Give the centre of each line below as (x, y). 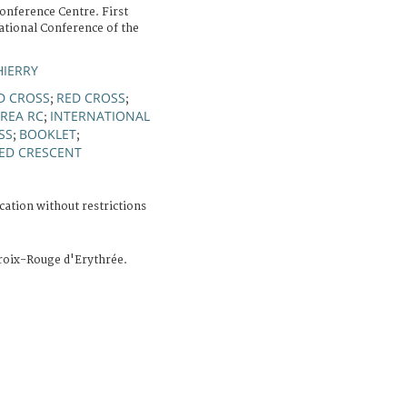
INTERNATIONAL (100, 115)
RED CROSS (91, 97)
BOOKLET (48, 134)
